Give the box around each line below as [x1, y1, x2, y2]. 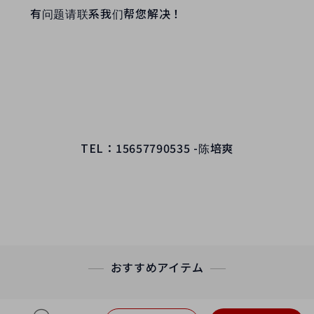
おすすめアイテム [110, 258, 204, 275]
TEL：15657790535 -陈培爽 [81, 139, 233, 156]
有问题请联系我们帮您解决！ [7, 4, 182, 22]
